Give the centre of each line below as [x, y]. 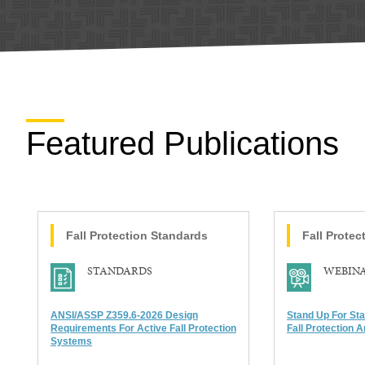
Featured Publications [182, 143]
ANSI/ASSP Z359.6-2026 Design [124, 316]
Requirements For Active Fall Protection [143, 329]
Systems [71, 342]
